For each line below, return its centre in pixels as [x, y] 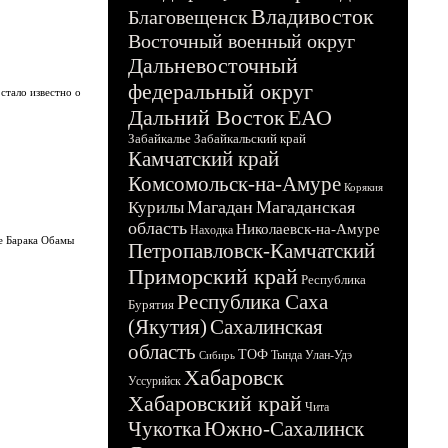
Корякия [363, 187]
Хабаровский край [215, 403]
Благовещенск [188, 17]
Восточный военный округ [241, 41]
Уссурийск [154, 381]
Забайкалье [159, 138]
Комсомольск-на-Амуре [234, 184]
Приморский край [213, 276]
